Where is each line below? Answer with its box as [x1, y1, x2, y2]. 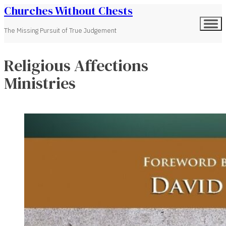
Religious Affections [4, 54, 148, 77]
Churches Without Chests [4, 3, 133, 18]
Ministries [4, 72, 76, 95]
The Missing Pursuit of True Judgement [4, 26, 117, 35]
